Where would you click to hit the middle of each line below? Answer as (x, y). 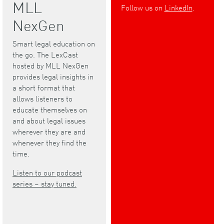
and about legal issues (49, 120)
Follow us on (142, 7)
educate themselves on (50, 109)
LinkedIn (178, 7)
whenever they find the (49, 142)
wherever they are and (49, 131)
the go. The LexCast (45, 54)
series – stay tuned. (44, 183)
